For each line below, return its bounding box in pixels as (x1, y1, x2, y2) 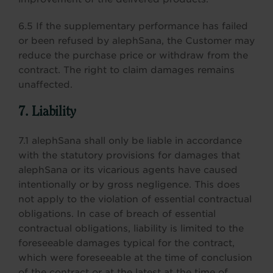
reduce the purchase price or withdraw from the (18, 50, 248, 61)
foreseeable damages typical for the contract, (18, 238, 235, 249)
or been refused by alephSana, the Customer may (18, 35, 255, 46)
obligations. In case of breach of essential (18, 208, 216, 219)
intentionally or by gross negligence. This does (18, 179, 240, 190)
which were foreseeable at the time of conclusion (18, 252, 252, 263)
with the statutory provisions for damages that (18, 150, 240, 161)
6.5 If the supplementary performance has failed (18, 21, 248, 32)
